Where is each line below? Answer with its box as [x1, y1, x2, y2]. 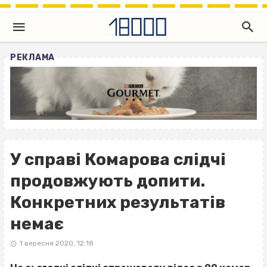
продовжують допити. [10, 171, 205, 191]
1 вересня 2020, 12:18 [19, 239, 94, 248]
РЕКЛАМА [10, 52, 55, 63]
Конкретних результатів [10, 193, 225, 213]
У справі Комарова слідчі [10, 150, 226, 170]
